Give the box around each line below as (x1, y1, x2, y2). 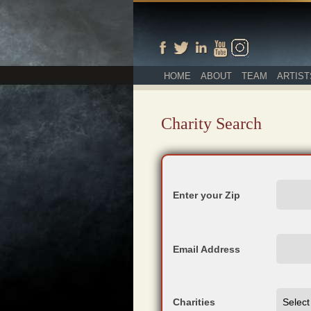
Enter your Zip (173, 190, 240, 201)
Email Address (173, 244, 240, 255)
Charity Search (161, 115, 262, 133)
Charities (173, 296, 215, 308)
